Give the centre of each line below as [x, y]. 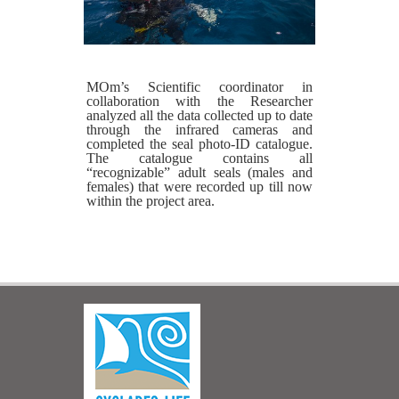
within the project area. [150, 200]
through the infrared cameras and [199, 129]
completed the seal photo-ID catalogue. [199, 143]
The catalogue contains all [199, 158]
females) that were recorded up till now [199, 186]
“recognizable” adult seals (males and [199, 172]
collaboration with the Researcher [199, 101]
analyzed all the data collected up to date [199, 115]
